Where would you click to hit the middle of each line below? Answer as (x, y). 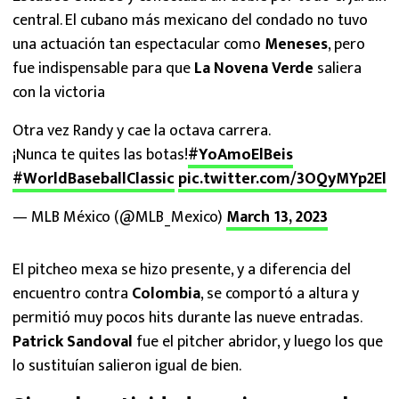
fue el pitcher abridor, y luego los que (260, 342)
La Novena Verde (256, 69)
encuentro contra (72, 294)
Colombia (166, 294)
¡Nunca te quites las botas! (100, 155)
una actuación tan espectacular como (138, 45)
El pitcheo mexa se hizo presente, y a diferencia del (182, 270)
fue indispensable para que (103, 69)
